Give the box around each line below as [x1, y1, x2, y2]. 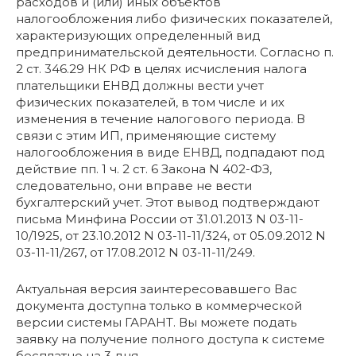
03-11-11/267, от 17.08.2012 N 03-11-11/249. [16, 244, 255, 260]
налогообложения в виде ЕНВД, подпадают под [16, 144, 325, 160]
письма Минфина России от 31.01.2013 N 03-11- [16, 211, 304, 226]
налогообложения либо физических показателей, [16, 10, 332, 26]
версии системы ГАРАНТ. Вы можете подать [16, 314, 296, 330]
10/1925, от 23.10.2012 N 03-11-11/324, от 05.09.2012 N [16, 227, 326, 243]
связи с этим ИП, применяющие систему [16, 127, 276, 143]
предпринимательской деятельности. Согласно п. [16, 44, 334, 60]
